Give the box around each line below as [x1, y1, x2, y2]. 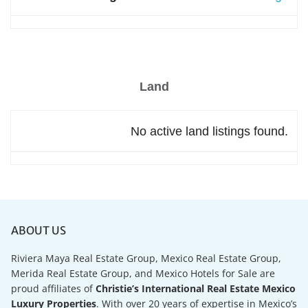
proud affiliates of [11, 282, 96, 296]
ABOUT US [11, 223, 67, 238]
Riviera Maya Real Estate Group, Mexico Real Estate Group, [11, 252, 282, 265]
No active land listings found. [130, 124, 288, 138]
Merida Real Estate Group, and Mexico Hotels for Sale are [11, 267, 276, 280]
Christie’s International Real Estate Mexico [96, 282, 296, 296]
